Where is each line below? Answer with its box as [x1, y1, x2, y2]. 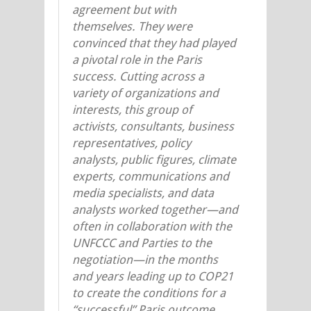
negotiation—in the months [72, 252, 218, 267]
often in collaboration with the [72, 219, 232, 233]
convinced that [72, 35, 153, 50]
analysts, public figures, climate [72, 152, 236, 167]
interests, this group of [72, 102, 192, 117]
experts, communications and [72, 169, 229, 183]
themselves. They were [72, 19, 192, 33]
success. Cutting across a [72, 69, 204, 83]
